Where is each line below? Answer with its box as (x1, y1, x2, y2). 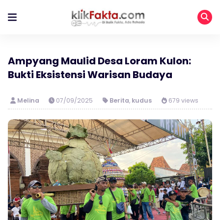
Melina (17, 96, 41, 105)
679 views (166, 96, 198, 105)
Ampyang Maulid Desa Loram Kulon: (8, 54, 191, 68)
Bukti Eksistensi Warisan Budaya (8, 68, 172, 82)
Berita (110, 96, 130, 105)
